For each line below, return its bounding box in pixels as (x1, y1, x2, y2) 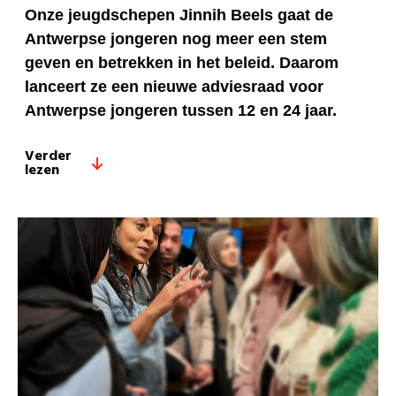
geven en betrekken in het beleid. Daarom (25, 54, 339, 72)
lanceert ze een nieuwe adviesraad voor (25, 78, 324, 96)
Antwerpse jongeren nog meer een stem (25, 30, 327, 49)
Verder (25, 145, 72, 169)
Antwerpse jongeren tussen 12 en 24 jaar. (25, 102, 337, 120)
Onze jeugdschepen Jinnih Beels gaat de (25, 6, 333, 25)
